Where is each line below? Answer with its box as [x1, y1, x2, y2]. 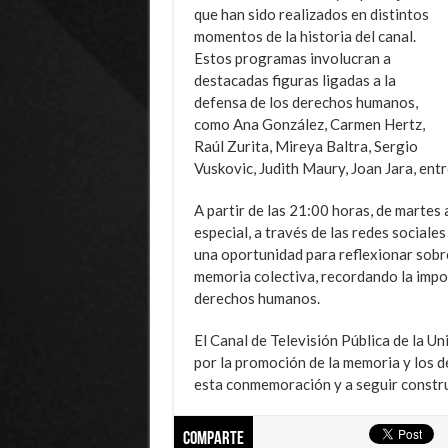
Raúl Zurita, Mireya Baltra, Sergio [193, 136, 418, 155]
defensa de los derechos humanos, [193, 92, 418, 111]
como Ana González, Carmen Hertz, [193, 114, 425, 133]
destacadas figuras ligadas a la [193, 70, 396, 89]
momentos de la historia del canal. [193, 26, 416, 45]
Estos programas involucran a [193, 48, 391, 67]
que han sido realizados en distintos [193, 4, 429, 23]
